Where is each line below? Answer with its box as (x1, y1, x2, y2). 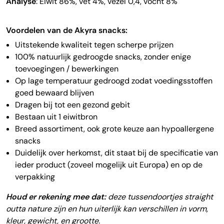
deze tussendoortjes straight (108, 191, 213, 202)
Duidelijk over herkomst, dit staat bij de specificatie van (15, 147, 218, 158)
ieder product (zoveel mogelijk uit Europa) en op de (15, 159, 202, 170)
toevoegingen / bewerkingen (15, 63, 118, 74)
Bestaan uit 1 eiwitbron (15, 111, 97, 122)
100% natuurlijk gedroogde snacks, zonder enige (15, 51, 191, 62)
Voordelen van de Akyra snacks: (6, 25, 127, 35)
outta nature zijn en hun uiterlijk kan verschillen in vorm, (6, 203, 208, 214)
